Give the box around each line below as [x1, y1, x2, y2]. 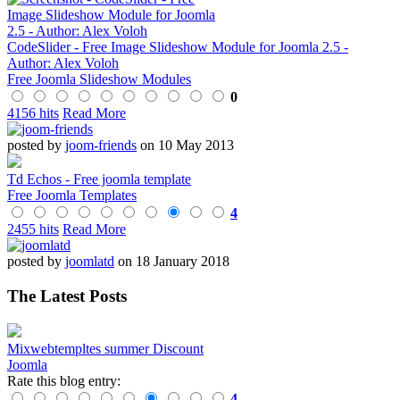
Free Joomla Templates [7, 187, 137, 204]
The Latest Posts [7, 287, 127, 306]
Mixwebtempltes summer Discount [7, 340, 204, 356]
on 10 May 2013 [137, 137, 234, 154]
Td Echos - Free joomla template [7, 171, 191, 187]
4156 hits [7, 105, 59, 121]
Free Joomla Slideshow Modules [7, 71, 191, 87]
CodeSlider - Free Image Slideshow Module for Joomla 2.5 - [7, 39, 348, 55]
